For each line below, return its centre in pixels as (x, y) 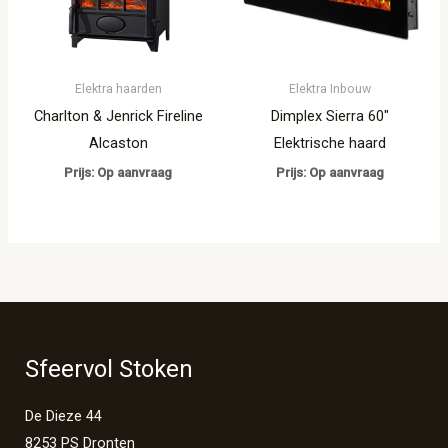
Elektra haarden (118, 88)
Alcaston (118, 142)
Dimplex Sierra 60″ (329, 115)
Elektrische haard (329, 142)
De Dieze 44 (63, 416)
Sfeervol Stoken (109, 368)
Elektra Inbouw (329, 88)
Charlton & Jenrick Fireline (118, 115)
